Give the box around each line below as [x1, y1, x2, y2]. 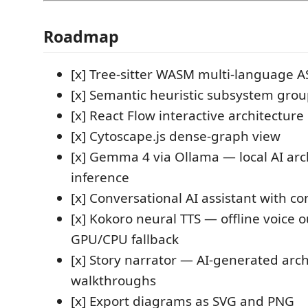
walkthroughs [71, 271, 156, 289]
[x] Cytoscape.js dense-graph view [71, 126, 280, 145]
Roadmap [43, 25, 119, 47]
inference [71, 168, 129, 186]
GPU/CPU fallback [71, 230, 179, 248]
